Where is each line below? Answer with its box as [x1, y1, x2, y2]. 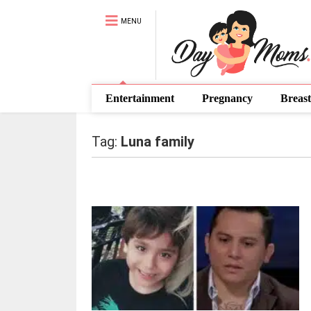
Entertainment [105, 92, 174, 104]
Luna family [120, 133, 194, 150]
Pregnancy [201, 92, 253, 104]
